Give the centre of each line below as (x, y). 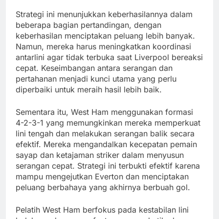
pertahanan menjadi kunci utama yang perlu (96, 79)
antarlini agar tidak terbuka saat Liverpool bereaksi (109, 57)
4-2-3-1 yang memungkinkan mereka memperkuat (108, 123)
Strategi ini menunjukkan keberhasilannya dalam (104, 14)
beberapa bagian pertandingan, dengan (88, 25)
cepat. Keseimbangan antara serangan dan (94, 68)
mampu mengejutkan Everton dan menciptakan (102, 177)
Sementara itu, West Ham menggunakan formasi (104, 112)
